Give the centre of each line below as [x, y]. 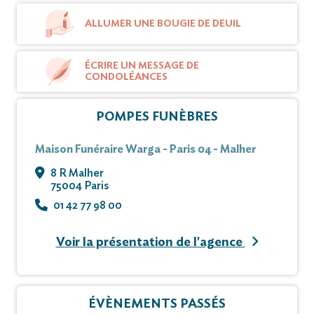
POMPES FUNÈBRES [157, 117]
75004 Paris [80, 185]
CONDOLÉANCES [126, 77]
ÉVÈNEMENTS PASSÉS [157, 304]
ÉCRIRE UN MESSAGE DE [142, 66]
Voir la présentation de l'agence [150, 242]
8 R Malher [77, 173]
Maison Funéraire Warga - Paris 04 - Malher [145, 149]
